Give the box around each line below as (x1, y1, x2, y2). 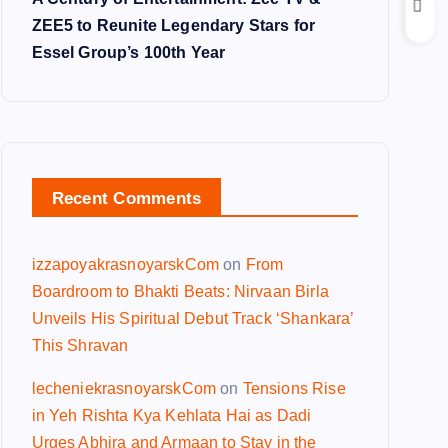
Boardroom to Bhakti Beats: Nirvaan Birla (31, 283, 329, 300)
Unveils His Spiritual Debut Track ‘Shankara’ (31, 310, 354, 327)
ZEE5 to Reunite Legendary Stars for (31, 17, 316, 34)
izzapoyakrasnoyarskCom (31, 256, 220, 273)
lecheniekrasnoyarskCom (31, 380, 217, 397)
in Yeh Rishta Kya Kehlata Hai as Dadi (31, 407, 312, 424)
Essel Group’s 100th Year (31, 44, 226, 61)
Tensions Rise (242, 380, 346, 397)
